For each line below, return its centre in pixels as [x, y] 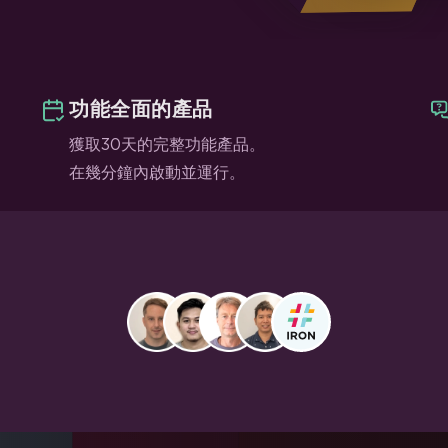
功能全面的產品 [141, 108]
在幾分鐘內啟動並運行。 [157, 172]
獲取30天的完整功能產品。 [167, 144]
